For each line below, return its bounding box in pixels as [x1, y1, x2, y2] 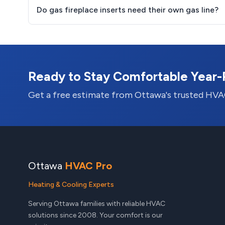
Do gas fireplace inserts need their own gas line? [37, 5, 218, 15]
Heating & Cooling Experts [28, 180, 114, 189]
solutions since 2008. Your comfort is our [28, 211, 163, 219]
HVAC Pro [65, 160, 112, 172]
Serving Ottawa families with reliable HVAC [28, 199, 165, 208]
